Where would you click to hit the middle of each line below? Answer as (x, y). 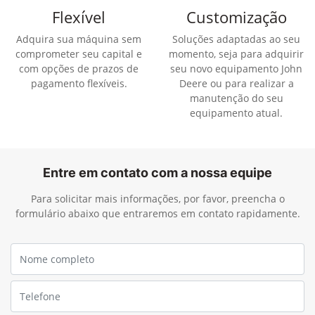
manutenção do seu (236, 98)
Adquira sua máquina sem (79, 39)
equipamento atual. (236, 113)
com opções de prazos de (79, 69)
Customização (236, 17)
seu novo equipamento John (236, 69)
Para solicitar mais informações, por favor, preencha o (157, 199)
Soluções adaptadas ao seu (236, 39)
